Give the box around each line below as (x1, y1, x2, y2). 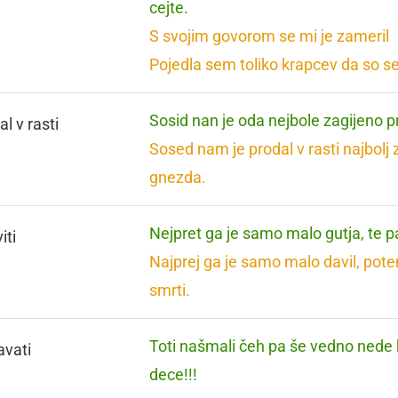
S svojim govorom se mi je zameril (149, 27, 390, 45)
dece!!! (149, 365, 198, 384)
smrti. (149, 281, 191, 299)
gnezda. (149, 168, 207, 187)
